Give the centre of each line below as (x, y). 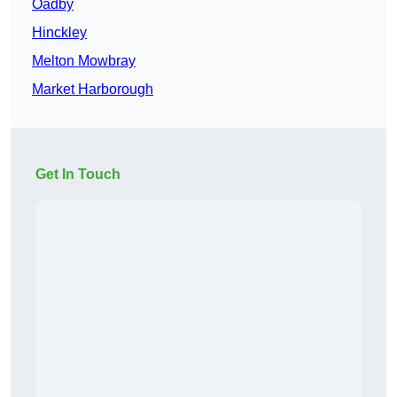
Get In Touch (78, 175)
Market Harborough (93, 90)
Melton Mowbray (84, 61)
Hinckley (59, 33)
